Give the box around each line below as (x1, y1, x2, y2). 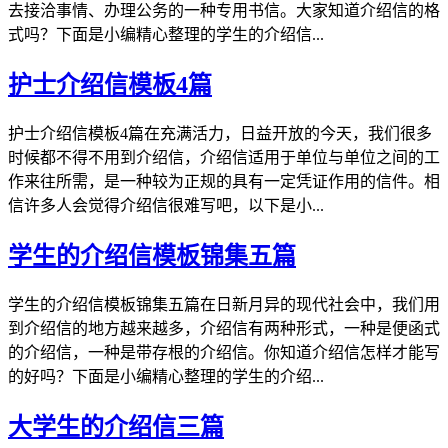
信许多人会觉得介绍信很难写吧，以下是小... (8, 197, 324, 215)
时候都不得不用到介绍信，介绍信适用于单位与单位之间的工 (8, 149, 440, 167)
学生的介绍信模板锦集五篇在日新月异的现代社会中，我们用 (8, 296, 440, 314)
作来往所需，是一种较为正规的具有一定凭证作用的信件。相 (8, 173, 440, 191)
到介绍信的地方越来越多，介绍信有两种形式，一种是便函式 (8, 320, 440, 338)
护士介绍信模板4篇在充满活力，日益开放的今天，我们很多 (8, 125, 432, 143)
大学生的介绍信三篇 (8, 413, 224, 440)
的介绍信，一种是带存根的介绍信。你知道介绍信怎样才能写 (8, 344, 440, 362)
